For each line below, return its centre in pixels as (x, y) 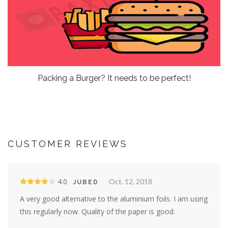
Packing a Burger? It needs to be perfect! (114, 78)
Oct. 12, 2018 (131, 182)
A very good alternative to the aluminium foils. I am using (114, 199)
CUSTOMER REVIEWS (68, 144)
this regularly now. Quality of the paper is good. (97, 212)
